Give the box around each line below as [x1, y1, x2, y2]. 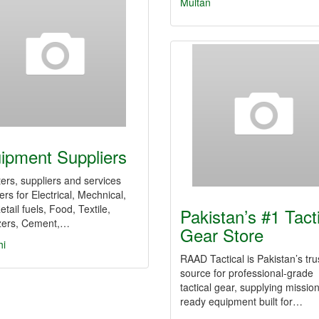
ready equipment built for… [180, 294, 303, 308]
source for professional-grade [180, 266, 313, 280]
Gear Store [180, 222, 263, 247]
